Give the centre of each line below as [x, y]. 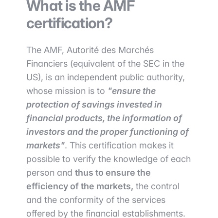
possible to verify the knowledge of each [109, 159]
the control [156, 186]
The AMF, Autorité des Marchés [90, 50]
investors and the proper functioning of [108, 132]
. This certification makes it [119, 145]
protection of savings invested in [94, 104]
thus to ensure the [113, 173]
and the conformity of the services [96, 200]
